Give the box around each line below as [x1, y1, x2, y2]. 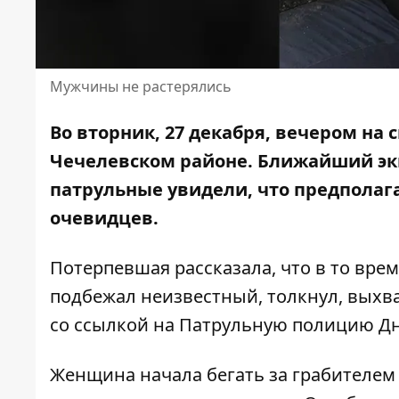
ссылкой [74, 313, 149, 338]
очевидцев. [50, 206, 159, 231]
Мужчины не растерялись [50, 77, 232, 97]
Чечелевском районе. [50, 149, 257, 174]
